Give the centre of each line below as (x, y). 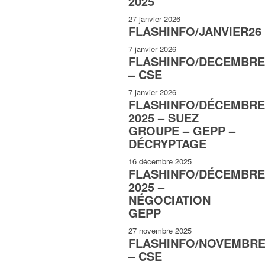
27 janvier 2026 (154, 19)
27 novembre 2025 (160, 231)
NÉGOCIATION (169, 200)
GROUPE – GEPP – (182, 131)
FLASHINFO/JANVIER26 (195, 31)
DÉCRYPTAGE (167, 144)
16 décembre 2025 (160, 161)
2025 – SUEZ (164, 118)
